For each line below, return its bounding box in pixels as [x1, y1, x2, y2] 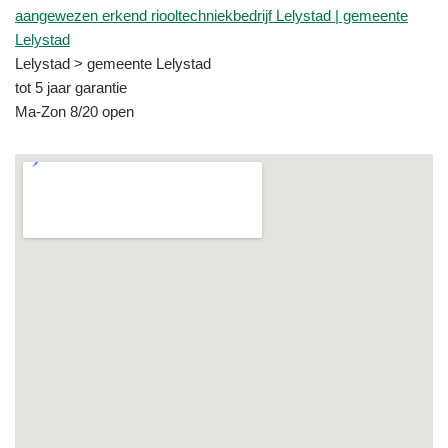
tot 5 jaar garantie [15, 78, 127, 96]
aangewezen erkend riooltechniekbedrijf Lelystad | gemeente [15, 6, 408, 24]
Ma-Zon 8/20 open [15, 102, 134, 120]
